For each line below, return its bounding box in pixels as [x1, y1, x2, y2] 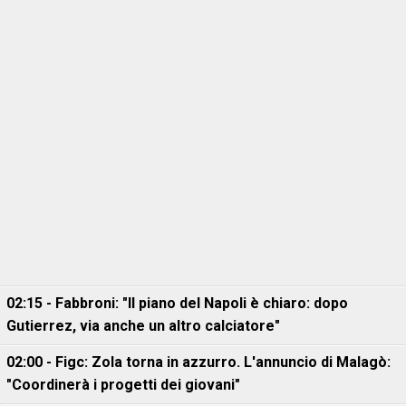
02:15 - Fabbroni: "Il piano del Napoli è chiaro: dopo [6, 295, 348, 312]
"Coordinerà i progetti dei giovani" [6, 376, 240, 393]
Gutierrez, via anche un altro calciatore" [6, 317, 280, 334]
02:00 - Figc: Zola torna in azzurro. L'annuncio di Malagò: [6, 353, 391, 371]
